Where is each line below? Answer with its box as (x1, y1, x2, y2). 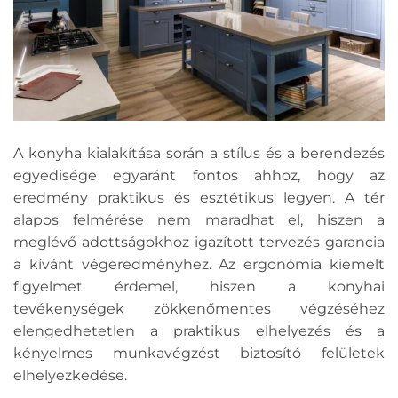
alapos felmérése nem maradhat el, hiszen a (13, 211, 385, 229)
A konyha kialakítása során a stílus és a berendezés (13, 145, 385, 163)
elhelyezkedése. (13, 367, 127, 385)
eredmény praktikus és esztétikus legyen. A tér (13, 189, 385, 207)
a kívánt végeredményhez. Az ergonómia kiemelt (13, 256, 385, 274)
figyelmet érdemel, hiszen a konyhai (13, 278, 385, 296)
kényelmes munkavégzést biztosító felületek (13, 345, 385, 362)
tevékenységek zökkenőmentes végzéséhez (13, 300, 385, 318)
